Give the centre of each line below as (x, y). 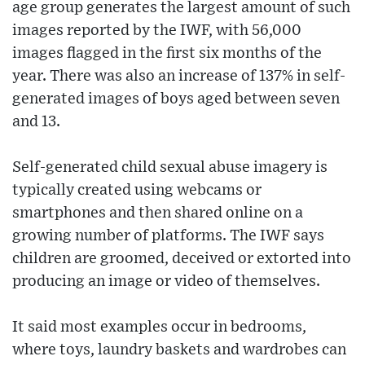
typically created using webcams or (137, 190)
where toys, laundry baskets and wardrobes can (179, 350)
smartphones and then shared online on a (158, 213)
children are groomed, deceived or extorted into (182, 258)
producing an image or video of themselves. (166, 281)
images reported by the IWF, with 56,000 (157, 30)
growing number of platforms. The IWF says (168, 235)
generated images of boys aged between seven (176, 99)
